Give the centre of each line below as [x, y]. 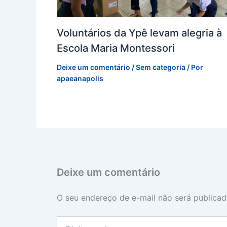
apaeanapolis [80, 78]
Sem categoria [161, 67]
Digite [66, 220]
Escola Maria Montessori [116, 48]
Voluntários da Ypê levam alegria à [139, 33]
